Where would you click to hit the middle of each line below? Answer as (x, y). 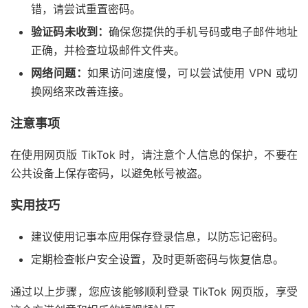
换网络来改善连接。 (80, 92)
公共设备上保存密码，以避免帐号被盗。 (109, 174)
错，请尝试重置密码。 (86, 9)
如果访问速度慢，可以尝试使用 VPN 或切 (193, 73)
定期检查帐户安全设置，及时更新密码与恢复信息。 (157, 260)
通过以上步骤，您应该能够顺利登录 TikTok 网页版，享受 (154, 292)
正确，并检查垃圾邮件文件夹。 (108, 51)
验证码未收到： (70, 32)
